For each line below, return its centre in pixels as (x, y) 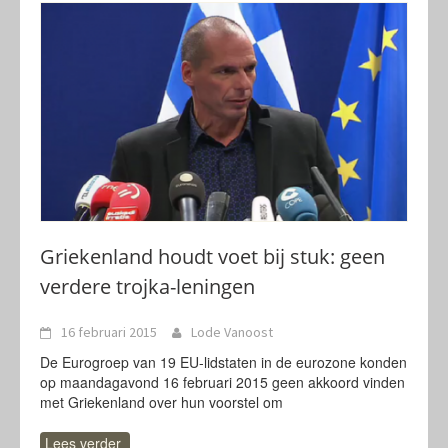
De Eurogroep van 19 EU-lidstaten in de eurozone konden (223, 362)
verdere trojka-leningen (147, 286)
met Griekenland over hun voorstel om (161, 402)
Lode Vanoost (232, 332)
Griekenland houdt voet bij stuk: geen (212, 256)
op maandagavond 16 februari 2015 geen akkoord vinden (222, 382)
